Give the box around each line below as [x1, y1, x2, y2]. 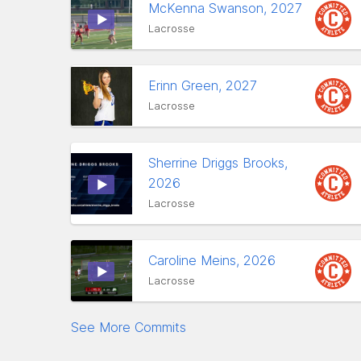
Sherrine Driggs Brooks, [148, 155, 288, 171]
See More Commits [71, 319, 186, 335]
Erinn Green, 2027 [148, 77, 261, 93]
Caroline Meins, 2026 [148, 252, 280, 268]
